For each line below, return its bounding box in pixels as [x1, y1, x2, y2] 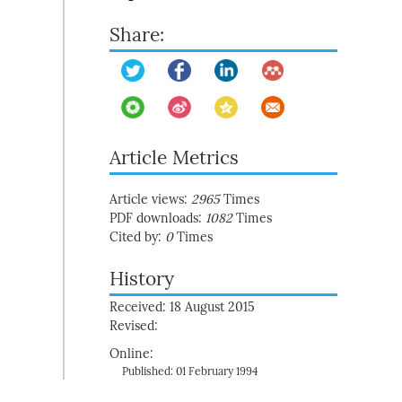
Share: [109, 23, 164, 47]
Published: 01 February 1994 [122, 365, 258, 378]
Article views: [109, 192, 191, 207]
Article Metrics [109, 146, 239, 170]
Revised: [109, 319, 158, 334]
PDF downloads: [109, 211, 205, 226]
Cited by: [109, 230, 165, 245]
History [109, 267, 174, 291]
